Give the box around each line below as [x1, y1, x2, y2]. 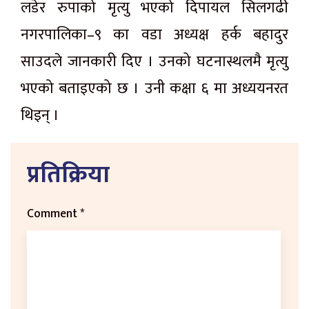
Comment [27, 203, 80, 223]
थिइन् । [21, 102, 59, 128]
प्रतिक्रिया [27, 154, 110, 195]
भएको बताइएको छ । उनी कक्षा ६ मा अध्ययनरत [21, 75, 288, 101]
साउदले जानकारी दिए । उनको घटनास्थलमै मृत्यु [21, 48, 288, 74]
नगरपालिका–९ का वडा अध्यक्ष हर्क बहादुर [21, 21, 288, 48]
